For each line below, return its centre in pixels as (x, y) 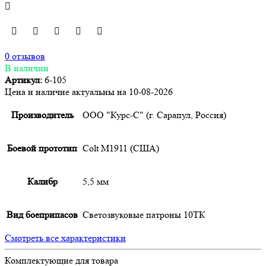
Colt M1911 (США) (121, 148)
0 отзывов (25, 56)
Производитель (42, 115)
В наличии (27, 68)
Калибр (42, 181)
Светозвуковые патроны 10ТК (144, 215)
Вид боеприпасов (42, 215)
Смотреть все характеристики (65, 238)
